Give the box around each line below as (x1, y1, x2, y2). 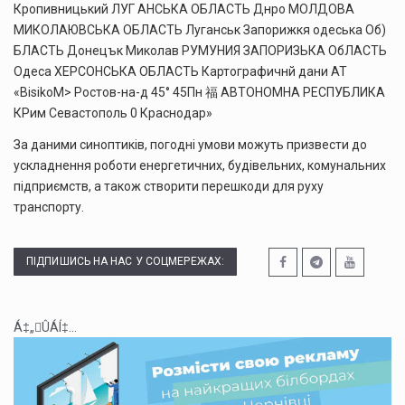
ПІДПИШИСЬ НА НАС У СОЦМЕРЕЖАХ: (26, 255, 224, 268)
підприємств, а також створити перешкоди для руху (14, 179, 324, 194)
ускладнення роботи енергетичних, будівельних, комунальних (14, 158, 386, 174)
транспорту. (14, 200, 84, 215)
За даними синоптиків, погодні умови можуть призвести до (14, 137, 367, 153)
